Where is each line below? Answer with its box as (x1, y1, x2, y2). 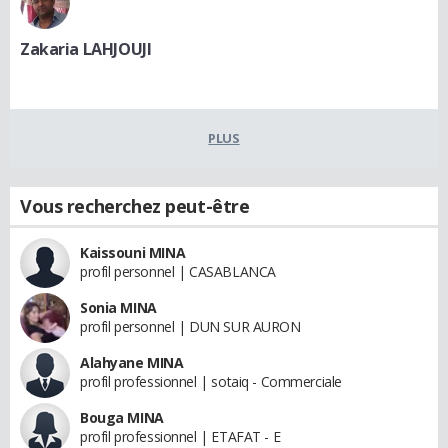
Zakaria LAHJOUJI (20, 38, 152, 60)
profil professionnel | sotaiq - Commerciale (80, 372, 342, 391)
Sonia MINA (80, 298, 157, 317)
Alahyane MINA (80, 353, 184, 372)
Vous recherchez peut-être (20, 194, 250, 218)
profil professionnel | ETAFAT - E (80, 427, 281, 446)
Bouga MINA (80, 408, 164, 427)
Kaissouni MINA (80, 243, 186, 262)
